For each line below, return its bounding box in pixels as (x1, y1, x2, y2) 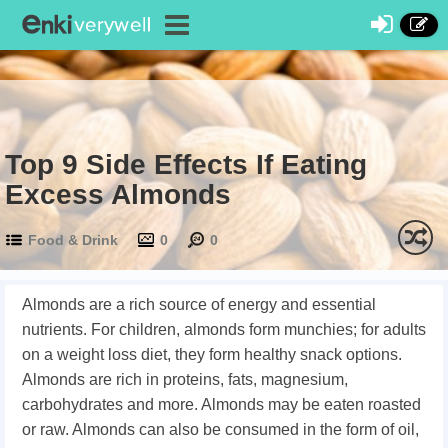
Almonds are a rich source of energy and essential (22, 296, 376, 313)
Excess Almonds (5, 179, 231, 210)
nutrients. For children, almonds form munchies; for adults (22, 321, 426, 338)
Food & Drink (28, 232, 118, 248)
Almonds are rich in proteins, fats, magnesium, (22, 371, 348, 388)
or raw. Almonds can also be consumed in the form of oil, (22, 421, 419, 438)
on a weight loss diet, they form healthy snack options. (22, 346, 402, 363)
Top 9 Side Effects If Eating (5, 149, 367, 180)
